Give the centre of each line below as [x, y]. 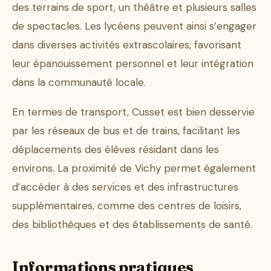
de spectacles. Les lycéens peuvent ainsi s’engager [134, 26]
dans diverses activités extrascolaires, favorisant [127, 45]
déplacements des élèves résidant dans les [116, 150]
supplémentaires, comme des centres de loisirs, [127, 206]
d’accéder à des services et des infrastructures [125, 187]
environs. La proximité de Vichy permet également [134, 168]
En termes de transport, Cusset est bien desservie [133, 112]
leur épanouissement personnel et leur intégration [133, 64]
